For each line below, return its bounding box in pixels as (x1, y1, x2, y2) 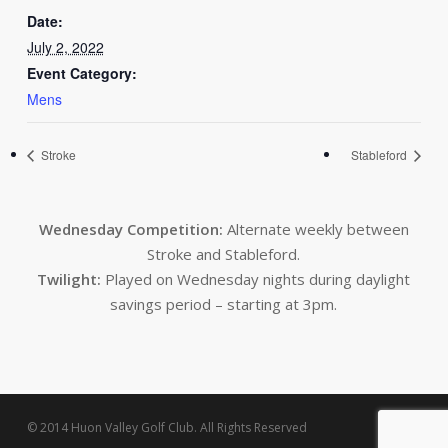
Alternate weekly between (222, 219, 409, 240)
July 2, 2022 (26, 37, 104, 57)
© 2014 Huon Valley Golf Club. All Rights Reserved (26, 419, 307, 437)
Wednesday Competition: (38, 219, 223, 240)
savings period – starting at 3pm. (110, 294, 338, 315)
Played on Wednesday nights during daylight (101, 269, 411, 290)
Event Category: (26, 63, 137, 83)
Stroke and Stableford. (147, 244, 301, 265)
